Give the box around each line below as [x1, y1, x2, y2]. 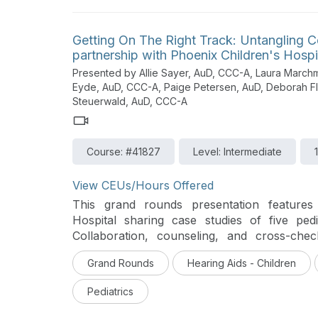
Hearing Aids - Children [187, 257, 296, 269]
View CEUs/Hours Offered [72, 178, 214, 193]
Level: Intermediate [193, 146, 282, 158]
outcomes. [72, 244, 128, 259]
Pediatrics [87, 285, 133, 297]
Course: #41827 [87, 146, 160, 158]
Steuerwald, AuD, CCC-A [72, 95, 187, 108]
